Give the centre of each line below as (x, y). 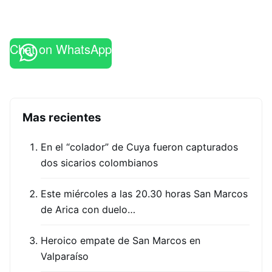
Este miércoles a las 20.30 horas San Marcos (144, 194)
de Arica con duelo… (88, 209)
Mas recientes (62, 117)
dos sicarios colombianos (99, 163)
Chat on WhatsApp (61, 49)
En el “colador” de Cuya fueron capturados (139, 147)
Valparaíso (65, 256)
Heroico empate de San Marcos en (121, 240)
